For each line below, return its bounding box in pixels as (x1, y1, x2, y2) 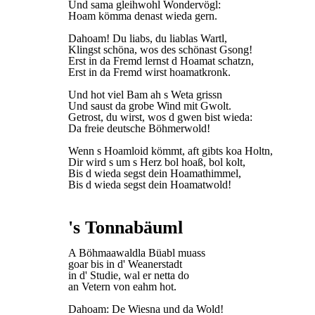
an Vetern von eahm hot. (68, 281, 176, 292)
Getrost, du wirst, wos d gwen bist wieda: (68, 111, 252, 123)
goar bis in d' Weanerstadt (68, 258, 182, 270)
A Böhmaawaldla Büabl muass (68, 247, 205, 259)
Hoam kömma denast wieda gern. (68, 10, 217, 22)
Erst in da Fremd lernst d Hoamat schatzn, (68, 55, 254, 67)
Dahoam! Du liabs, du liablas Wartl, (68, 32, 227, 44)
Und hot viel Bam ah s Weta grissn (68, 89, 222, 101)
